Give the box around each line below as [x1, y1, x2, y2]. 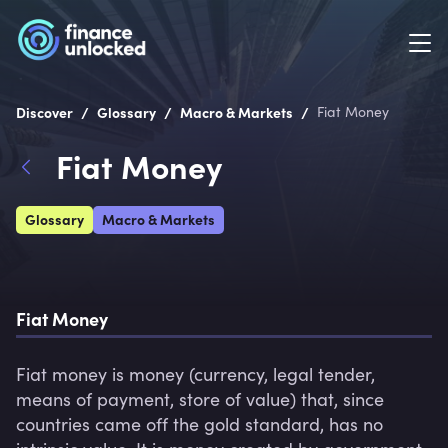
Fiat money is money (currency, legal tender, [16, 362, 375, 386]
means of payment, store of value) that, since [16, 387, 384, 411]
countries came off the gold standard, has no [16, 412, 383, 436]
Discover [16, 102, 73, 122]
